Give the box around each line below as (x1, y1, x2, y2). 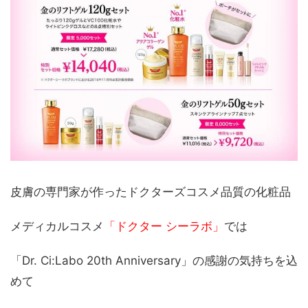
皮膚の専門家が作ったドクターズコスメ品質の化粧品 (10, 185, 291, 199)
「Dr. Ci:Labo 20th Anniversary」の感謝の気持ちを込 (10, 254, 298, 268)
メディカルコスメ (10, 219, 104, 234)
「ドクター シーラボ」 (104, 219, 224, 234)
